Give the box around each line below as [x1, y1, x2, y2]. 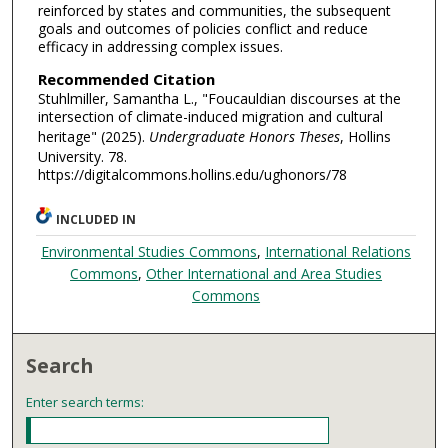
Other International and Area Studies [146, 263, 383, 283]
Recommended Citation [37, 68, 215, 89]
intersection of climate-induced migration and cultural [37, 106, 383, 126]
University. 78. [37, 146, 127, 166]
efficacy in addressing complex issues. [37, 37, 283, 57]
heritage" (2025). [37, 126, 149, 146]
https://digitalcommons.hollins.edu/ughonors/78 [37, 164, 347, 184]
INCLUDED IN [56, 210, 137, 228]
